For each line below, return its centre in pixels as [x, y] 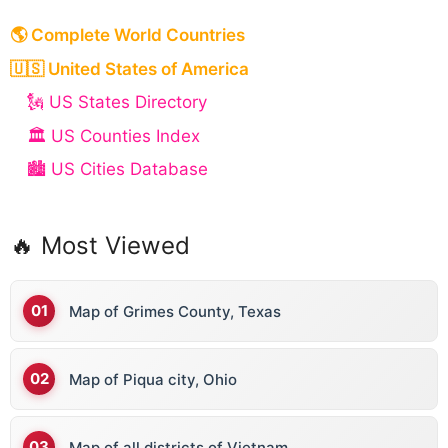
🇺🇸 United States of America [129, 68]
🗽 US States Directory [117, 102]
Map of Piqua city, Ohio [153, 379]
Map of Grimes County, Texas [175, 311]
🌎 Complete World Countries [127, 35]
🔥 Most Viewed [100, 246]
